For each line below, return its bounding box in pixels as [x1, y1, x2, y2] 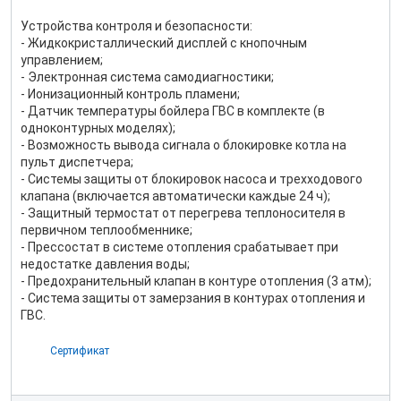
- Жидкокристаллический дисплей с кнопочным [21, 36, 307, 50]
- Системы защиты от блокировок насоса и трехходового [21, 172, 363, 186]
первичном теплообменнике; [21, 223, 192, 237]
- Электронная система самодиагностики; [21, 70, 274, 84]
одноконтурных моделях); [21, 121, 175, 135]
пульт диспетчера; [21, 155, 133, 169]
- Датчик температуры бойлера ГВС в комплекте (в [21, 104, 325, 118]
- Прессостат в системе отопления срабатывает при [21, 240, 338, 254]
